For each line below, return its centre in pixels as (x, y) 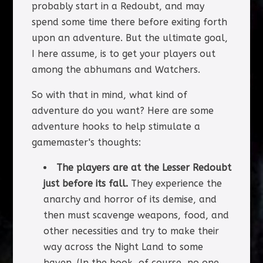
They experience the (175, 183)
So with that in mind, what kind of (109, 95)
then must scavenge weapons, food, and (136, 215)
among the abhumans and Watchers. (116, 69)
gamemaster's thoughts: (86, 142)
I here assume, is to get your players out (123, 53)
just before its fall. (85, 183)
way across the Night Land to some (123, 247)
